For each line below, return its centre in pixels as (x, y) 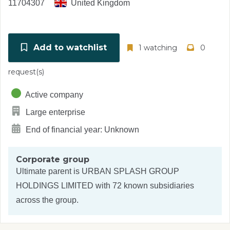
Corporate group (53, 159)
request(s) (26, 72)
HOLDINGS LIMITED (55, 186)
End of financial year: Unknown (81, 130)
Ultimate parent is (49, 171)
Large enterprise (54, 112)
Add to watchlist (69, 47)
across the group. (47, 200)
